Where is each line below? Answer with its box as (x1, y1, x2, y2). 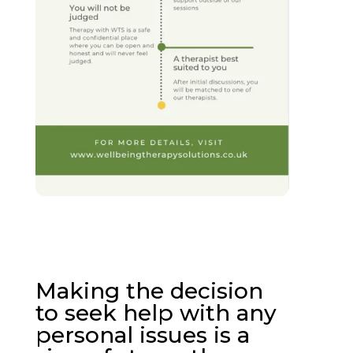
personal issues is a (35, 321, 250, 349)
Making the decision (35, 277, 263, 305)
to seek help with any (35, 299, 277, 327)
